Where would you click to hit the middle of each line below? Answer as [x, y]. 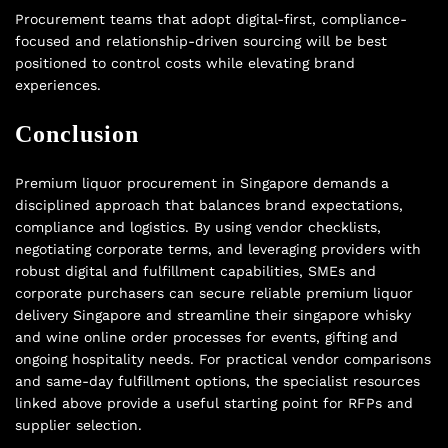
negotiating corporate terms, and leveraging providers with [218, 248]
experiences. [58, 84]
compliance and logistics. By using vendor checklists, [198, 226]
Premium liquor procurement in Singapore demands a [202, 182]
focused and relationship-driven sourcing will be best [201, 40]
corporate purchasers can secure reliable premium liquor [214, 292]
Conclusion [77, 133]
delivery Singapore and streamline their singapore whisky [213, 314]
